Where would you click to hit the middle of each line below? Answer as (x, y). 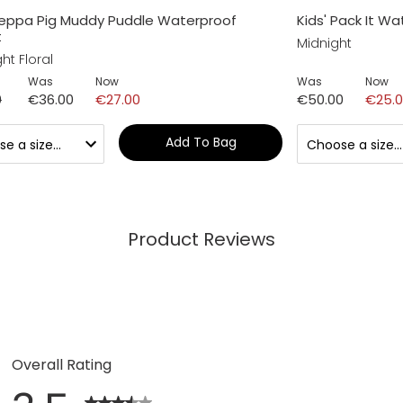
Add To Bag (201, 142)
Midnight (324, 43)
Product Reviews (201, 239)
